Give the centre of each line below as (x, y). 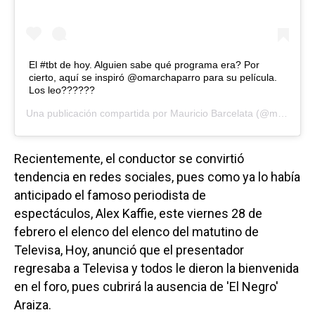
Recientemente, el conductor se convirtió (129, 158)
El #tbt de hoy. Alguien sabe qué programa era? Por (144, 64)
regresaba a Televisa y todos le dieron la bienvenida (156, 268)
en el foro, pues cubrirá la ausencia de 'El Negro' (146, 286)
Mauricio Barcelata (212, 113)
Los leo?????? (62, 90)
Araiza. (33, 304)
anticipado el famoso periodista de (110, 195)
